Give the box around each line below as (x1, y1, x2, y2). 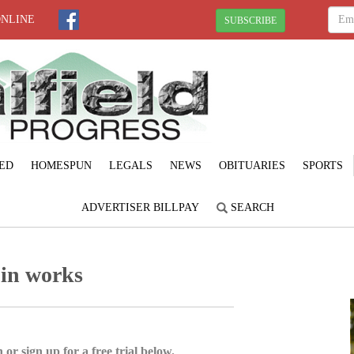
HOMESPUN (30, 159, 92, 171)
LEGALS (108, 159, 153, 171)
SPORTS (302, 159, 343, 171)
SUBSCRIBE (224, 14, 277, 26)
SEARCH (228, 201, 274, 213)
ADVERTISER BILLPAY (81, 201, 199, 213)
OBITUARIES (218, 159, 285, 171)
